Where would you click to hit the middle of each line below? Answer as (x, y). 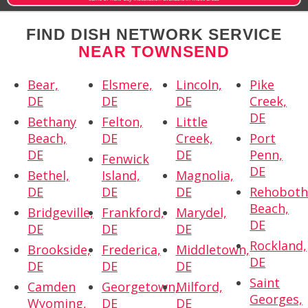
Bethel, (48, 176)
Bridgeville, (60, 213)
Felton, (122, 122)
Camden (52, 287)
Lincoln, (199, 85)
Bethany (52, 122)
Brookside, (59, 250)
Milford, (199, 287)
